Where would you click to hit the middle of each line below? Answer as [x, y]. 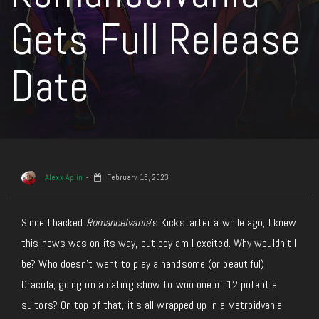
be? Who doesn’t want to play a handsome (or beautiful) [143, 264]
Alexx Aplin [63, 178]
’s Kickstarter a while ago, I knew [223, 223]
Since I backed [54, 223]
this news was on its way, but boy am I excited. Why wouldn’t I [159, 243]
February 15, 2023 [137, 178]
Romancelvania [118, 223]
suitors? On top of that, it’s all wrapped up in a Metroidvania [152, 305]
